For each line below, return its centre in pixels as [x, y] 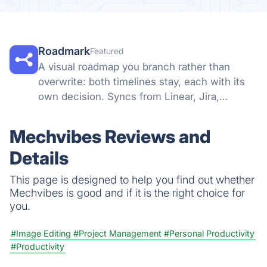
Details [39, 158]
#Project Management [117, 233]
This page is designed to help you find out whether [132, 179]
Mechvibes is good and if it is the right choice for [127, 193]
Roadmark [64, 51]
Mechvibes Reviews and [110, 136]
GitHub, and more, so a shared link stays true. [147, 111]
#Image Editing [41, 233]
